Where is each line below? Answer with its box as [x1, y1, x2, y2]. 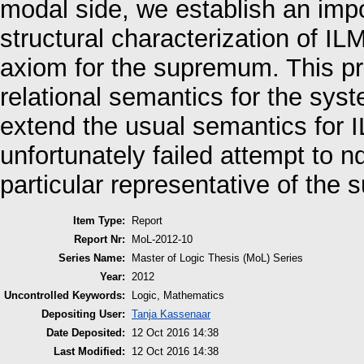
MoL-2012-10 [132, 232, 193, 245]
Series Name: [58, 251, 125, 264]
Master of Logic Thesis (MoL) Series [132, 251, 303, 264]
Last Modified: [54, 344, 125, 357]
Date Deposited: [46, 326, 125, 339]
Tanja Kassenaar [132, 307, 210, 320]
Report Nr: [74, 232, 125, 245]
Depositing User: [41, 307, 125, 320]
